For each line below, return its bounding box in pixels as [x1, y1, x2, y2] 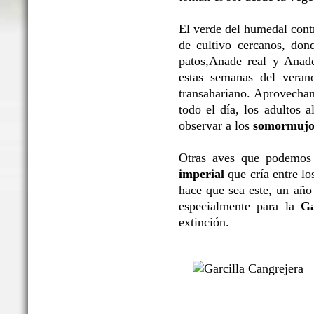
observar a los [179, 118, 253, 133]
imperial [179, 167, 228, 182]
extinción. [179, 215, 229, 230]
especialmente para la [179, 199, 301, 214]
